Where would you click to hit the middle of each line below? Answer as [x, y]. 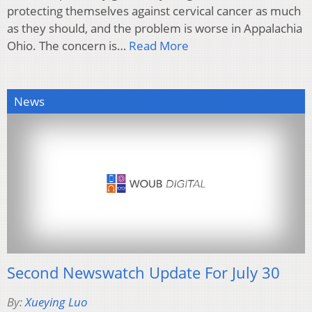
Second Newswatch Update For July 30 [143, 272]
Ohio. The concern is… [68, 45]
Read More [159, 45]
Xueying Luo [56, 302]
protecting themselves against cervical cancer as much [154, 10]
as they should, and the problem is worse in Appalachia [155, 28]
